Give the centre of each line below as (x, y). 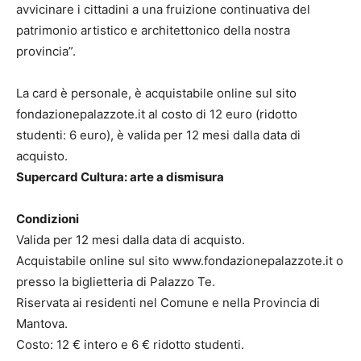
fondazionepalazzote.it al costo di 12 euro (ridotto (157, 114)
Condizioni (48, 219)
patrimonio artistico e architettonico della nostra (153, 31)
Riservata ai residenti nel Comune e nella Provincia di (168, 303)
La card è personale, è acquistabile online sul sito (156, 93)
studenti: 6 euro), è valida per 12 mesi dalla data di (158, 135)
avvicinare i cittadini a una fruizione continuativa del (163, 10)
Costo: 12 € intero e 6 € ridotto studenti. (130, 345)
